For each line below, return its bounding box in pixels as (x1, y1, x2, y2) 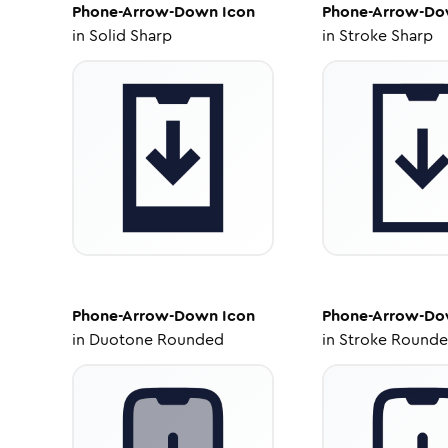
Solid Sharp (89, 24, 172, 47)
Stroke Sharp (338, 24, 433, 47)
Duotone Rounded (89, 328, 224, 351)
